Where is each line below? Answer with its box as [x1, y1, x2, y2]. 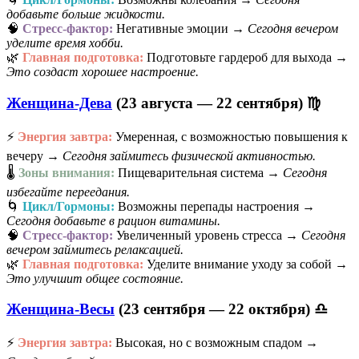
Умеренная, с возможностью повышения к [112, 129, 348, 143]
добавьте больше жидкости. [6, 7, 165, 22]
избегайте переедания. [6, 184, 130, 199]
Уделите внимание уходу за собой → [143, 256, 348, 271]
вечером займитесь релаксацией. [6, 242, 184, 256]
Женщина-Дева [6, 94, 112, 111]
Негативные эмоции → [113, 22, 248, 36]
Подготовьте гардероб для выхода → [143, 50, 348, 65]
